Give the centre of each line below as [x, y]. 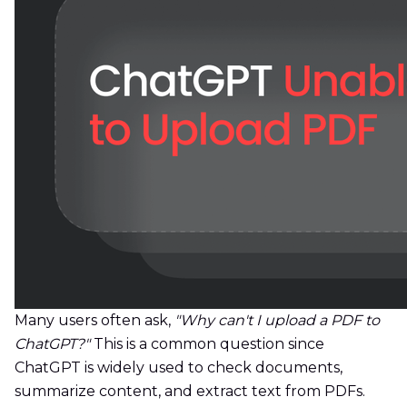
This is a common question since [207, 344]
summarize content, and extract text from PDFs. [190, 392]
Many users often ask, [94, 321]
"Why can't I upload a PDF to [277, 321]
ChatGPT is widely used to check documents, [179, 368]
